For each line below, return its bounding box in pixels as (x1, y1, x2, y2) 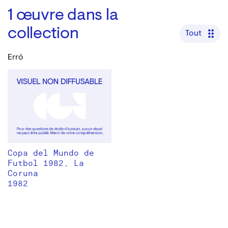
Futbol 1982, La (8, 158, 84, 168)
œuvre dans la (16, 8, 119, 24)
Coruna (8, 168, 38, 179)
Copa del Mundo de (8, 148, 94, 158)
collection (8, 26, 79, 42)
